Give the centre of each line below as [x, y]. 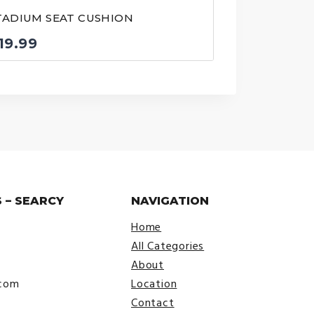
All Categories [168, 246]
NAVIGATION [170, 201]
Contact [153, 303]
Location [154, 284]
